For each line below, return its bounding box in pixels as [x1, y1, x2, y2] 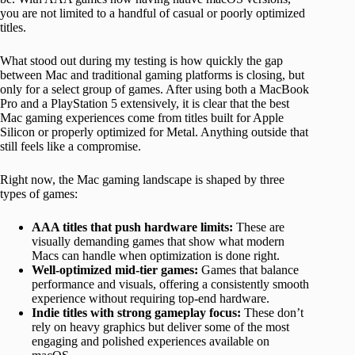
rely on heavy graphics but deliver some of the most [32, 319, 289, 334]
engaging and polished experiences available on [32, 334, 269, 348]
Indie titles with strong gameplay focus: [32, 305, 241, 319]
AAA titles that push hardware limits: [32, 219, 233, 234]
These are [233, 219, 284, 234]
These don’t [241, 305, 303, 319]
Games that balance [198, 262, 299, 277]
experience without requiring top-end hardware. [32, 291, 269, 305]
